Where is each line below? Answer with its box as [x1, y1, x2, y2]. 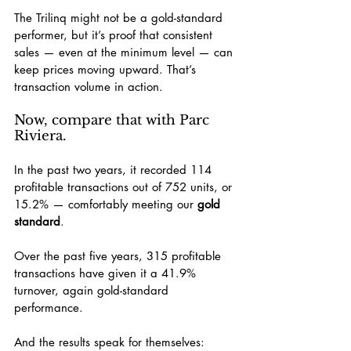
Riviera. [14, 127, 67, 144]
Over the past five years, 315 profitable [14, 248, 225, 263]
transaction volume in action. [14, 78, 163, 94]
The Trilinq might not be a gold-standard [14, 9, 226, 25]
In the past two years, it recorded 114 [14, 161, 215, 177]
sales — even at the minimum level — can [14, 44, 237, 60]
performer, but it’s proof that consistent [14, 27, 216, 42]
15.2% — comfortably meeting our [14, 196, 197, 212]
